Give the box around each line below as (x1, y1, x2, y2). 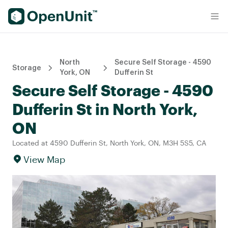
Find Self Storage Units (8, 10, 96, 18)
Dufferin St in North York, (12, 102, 197, 118)
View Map (23, 155, 65, 164)
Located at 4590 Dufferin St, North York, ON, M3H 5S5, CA (12, 140, 206, 147)
